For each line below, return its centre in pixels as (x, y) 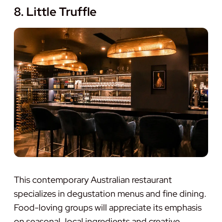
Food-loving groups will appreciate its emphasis (108, 207)
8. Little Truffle (55, 11)
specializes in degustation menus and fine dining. (110, 193)
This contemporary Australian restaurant (93, 179)
